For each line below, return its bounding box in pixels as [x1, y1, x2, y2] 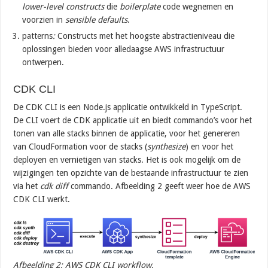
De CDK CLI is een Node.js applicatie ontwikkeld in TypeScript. [13, 102, 243, 112]
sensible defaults [65, 14, 128, 25]
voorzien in [22, 14, 66, 25]
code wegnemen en [163, 1, 234, 11]
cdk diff [40, 181, 71, 191]
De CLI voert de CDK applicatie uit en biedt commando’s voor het [13, 115, 252, 125]
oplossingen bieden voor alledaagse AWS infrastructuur [22, 44, 225, 54]
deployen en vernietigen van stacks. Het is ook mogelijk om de [13, 154, 241, 165]
